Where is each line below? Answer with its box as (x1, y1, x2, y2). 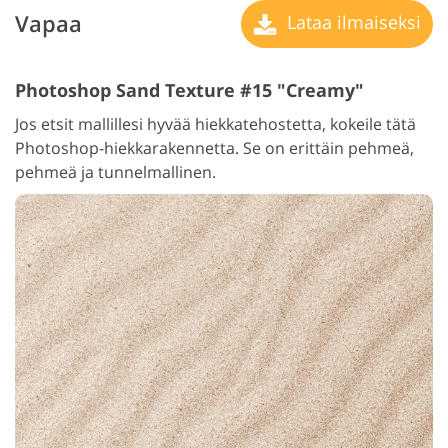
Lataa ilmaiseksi (282, 9, 421, 34)
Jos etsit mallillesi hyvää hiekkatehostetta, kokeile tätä (15, 112, 416, 135)
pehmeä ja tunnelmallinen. (15, 160, 216, 183)
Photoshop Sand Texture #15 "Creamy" (15, 77, 364, 102)
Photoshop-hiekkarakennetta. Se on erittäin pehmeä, (15, 136, 414, 159)
